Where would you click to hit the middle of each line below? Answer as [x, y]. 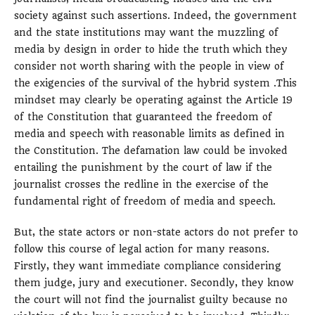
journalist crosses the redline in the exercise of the [141, 185]
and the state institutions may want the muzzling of [146, 33]
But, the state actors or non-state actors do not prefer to [156, 232]
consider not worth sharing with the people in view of [149, 66]
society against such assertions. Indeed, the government [155, 16]
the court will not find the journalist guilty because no [151, 299]
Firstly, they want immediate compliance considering [148, 265]
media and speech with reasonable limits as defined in [149, 134]
